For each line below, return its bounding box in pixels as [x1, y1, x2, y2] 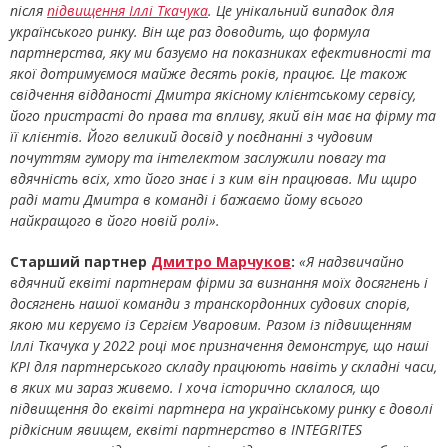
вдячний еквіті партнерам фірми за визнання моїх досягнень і [10, 273, 428, 292]
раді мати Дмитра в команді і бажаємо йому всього [10, 190, 363, 209]
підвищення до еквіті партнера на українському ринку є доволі [10, 399, 433, 418]
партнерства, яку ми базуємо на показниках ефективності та [10, 43, 431, 62]
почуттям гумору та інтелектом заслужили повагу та [10, 148, 386, 167]
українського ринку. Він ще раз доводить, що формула [10, 22, 370, 41]
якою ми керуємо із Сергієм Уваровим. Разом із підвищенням [10, 315, 412, 334]
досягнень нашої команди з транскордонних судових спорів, [10, 294, 410, 313]
